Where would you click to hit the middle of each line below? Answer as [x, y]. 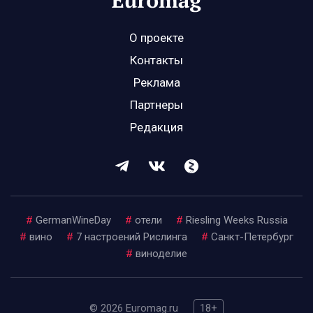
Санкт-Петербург [252, 237]
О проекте [156, 38]
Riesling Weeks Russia [236, 220]
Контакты [156, 60]
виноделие [161, 254]
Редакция [156, 128]
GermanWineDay [73, 220]
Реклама [156, 83]
